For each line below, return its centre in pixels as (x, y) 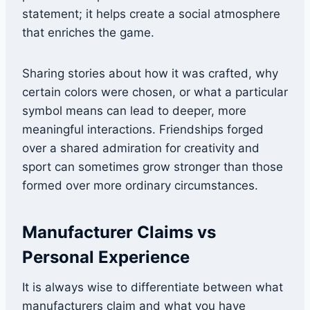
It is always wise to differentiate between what (153, 288)
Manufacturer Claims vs (119, 232)
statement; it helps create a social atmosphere (151, 14)
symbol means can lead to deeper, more (134, 111)
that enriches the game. (88, 33)
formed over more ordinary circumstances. (140, 186)
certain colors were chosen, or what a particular (155, 92)
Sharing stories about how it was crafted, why (150, 74)
